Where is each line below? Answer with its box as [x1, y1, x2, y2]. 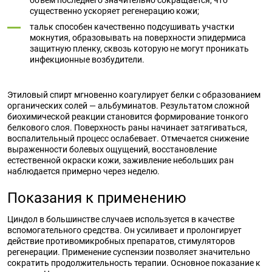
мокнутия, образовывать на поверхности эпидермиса [30, 33, 246, 42]
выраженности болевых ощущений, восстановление [7, 144, 217, 154]
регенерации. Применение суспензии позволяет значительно [7, 247, 250, 257]
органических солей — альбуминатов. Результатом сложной [7, 101, 250, 110]
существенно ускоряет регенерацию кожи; [30, 6, 199, 16]
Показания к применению [7, 189, 186, 206]
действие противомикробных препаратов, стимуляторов [7, 236, 235, 246]
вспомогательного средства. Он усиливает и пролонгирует [7, 225, 242, 235]
